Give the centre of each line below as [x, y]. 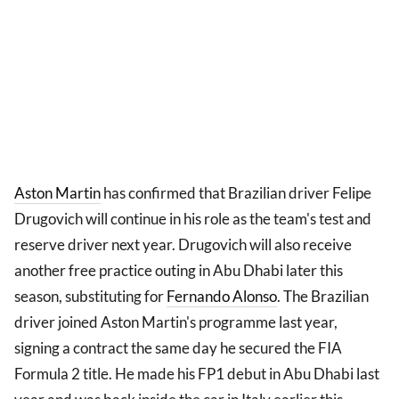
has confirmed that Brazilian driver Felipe [236, 193]
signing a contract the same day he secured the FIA [178, 348]
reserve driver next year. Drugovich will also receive [183, 245]
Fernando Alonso [222, 297]
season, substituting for [90, 297]
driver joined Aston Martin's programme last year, [176, 322]
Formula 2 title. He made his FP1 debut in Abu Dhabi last [197, 374]
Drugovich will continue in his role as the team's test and [193, 219]
